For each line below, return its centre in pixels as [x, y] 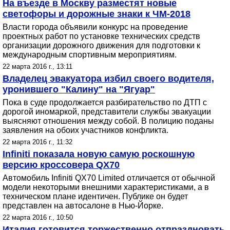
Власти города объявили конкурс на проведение [95, 27]
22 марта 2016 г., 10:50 [38, 217]
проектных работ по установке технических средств [101, 36]
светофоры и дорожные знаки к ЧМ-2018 [97, 14]
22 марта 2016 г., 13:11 [37, 66]
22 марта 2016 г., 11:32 [37, 142]
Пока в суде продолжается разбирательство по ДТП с [105, 102]
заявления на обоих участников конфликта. [85, 130]
